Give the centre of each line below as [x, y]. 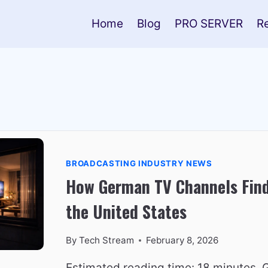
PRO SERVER [208, 24]
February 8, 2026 [182, 240]
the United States [127, 212]
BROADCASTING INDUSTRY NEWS [139, 164]
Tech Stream [106, 240]
